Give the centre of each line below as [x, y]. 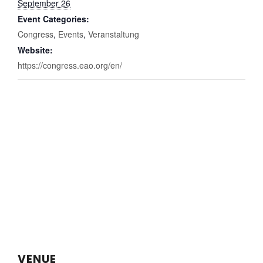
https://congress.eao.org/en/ [70, 65]
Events [71, 34]
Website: [35, 50]
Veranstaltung [114, 34]
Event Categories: [53, 19]
